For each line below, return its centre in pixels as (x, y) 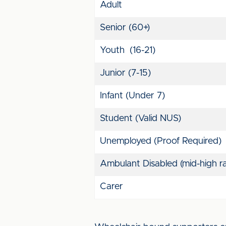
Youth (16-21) (128, 50)
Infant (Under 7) (132, 96)
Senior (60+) (125, 28)
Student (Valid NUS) (140, 119)
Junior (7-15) (125, 73)
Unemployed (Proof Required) (161, 141)
